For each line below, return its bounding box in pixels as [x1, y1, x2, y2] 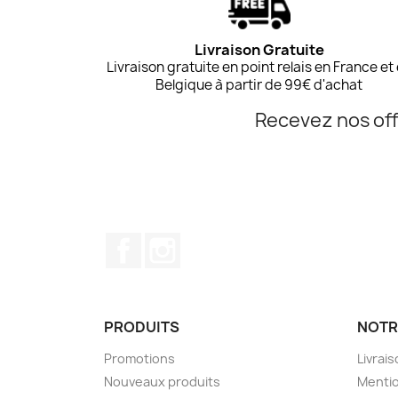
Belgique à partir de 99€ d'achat [155, 75, 363, 94]
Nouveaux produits [104, 372, 220, 390]
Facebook [141, 231, 207, 251]
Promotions [104, 349, 175, 367]
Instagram [180, 231, 251, 251]
